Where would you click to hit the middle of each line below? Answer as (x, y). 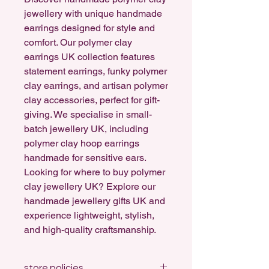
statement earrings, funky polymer (95, 71)
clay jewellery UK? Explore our (90, 187)
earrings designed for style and (89, 28)
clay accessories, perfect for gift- (92, 100)
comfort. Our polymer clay (78, 43)
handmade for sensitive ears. (85, 158)
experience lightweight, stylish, (89, 216)
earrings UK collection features (89, 57)
